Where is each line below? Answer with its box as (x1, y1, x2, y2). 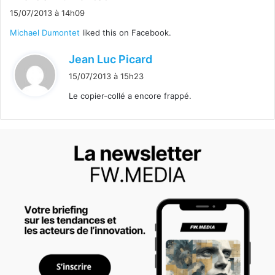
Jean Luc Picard (69, 53, 152, 66)
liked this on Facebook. (80, 28, 171, 38)
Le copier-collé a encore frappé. (69, 91, 192, 101)
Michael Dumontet (10, 28, 80, 38)
